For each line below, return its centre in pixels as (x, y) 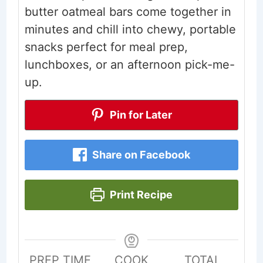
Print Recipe (140, 194)
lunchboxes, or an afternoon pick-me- (129, 64)
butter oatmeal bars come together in (128, 11)
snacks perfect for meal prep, (106, 47)
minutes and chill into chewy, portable (130, 29)
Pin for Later (140, 114)
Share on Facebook (140, 154)
